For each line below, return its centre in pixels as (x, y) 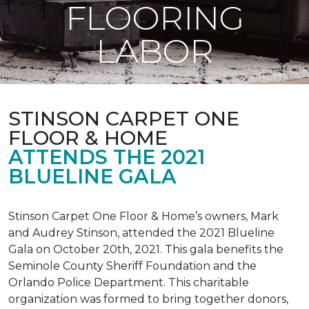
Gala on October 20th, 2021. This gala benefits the (146, 249)
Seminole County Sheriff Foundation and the (132, 266)
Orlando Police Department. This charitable (129, 282)
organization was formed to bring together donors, (148, 299)
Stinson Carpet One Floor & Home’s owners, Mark (143, 216)
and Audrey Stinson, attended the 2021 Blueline (141, 233)
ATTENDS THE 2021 (107, 157)
